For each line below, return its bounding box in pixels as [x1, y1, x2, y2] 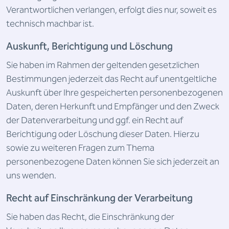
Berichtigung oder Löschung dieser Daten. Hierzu [6, 127, 199, 142]
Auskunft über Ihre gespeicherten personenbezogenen [6, 85, 223, 100]
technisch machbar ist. [6, 16, 94, 31]
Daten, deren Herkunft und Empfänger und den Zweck [6, 99, 219, 114]
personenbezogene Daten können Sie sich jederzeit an [6, 154, 219, 169]
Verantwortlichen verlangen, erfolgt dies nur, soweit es [6, 3, 217, 17]
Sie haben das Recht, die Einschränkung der [6, 210, 174, 224]
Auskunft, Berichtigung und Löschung [6, 38, 173, 55]
